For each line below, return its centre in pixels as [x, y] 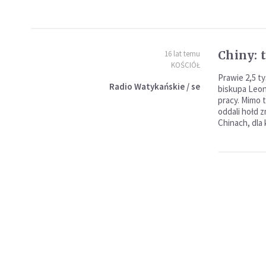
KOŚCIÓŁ [185, 65]
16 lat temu [182, 54]
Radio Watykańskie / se [154, 86]
